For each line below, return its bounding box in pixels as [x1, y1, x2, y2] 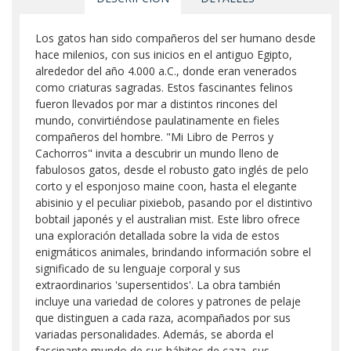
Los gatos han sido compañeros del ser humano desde [35, 31, 316, 45]
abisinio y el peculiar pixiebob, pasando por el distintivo [35, 195, 313, 210]
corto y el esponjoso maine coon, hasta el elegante [35, 179, 297, 194]
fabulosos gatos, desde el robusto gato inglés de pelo [35, 162, 309, 177]
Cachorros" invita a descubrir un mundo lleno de [35, 146, 279, 161]
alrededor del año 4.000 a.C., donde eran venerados [35, 63, 297, 78]
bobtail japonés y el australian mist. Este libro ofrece [35, 212, 300, 226]
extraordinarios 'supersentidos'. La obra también [35, 277, 280, 292]
